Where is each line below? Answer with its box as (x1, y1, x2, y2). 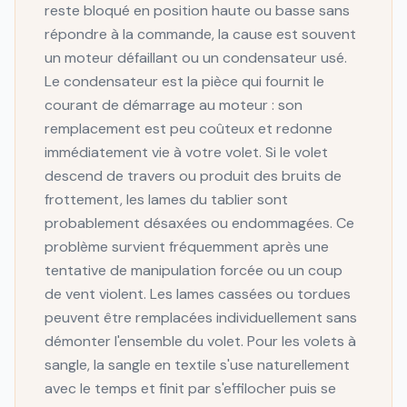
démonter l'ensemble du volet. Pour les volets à (45, 332, 356, 351)
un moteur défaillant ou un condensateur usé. (45, 48, 347, 67)
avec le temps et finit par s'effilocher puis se (45, 379, 336, 398)
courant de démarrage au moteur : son (45, 95, 303, 114)
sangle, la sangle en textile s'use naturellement (45, 355, 350, 374)
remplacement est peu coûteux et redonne (45, 119, 333, 138)
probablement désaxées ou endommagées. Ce (45, 213, 354, 233)
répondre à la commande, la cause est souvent (45, 25, 356, 44)
